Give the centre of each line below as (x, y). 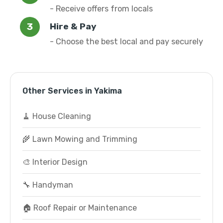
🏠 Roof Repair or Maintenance (80, 208)
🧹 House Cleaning (57, 116)
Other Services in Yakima (72, 91)
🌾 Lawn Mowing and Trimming (80, 139)
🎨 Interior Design (55, 162)
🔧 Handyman (48, 185)
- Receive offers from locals (101, 9)
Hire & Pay (73, 26)
